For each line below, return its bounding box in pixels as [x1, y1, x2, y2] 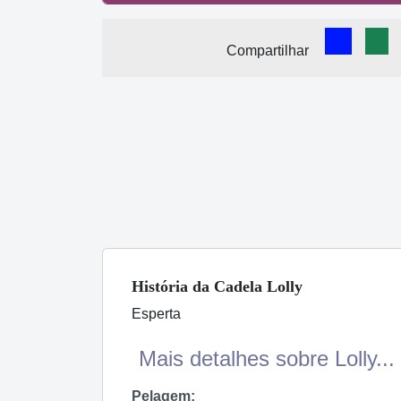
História [132, 277, 192, 296]
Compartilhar [226, 42, 309, 58]
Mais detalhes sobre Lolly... [139, 346, 395, 371]
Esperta [132, 306, 181, 322]
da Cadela [192, 277, 262, 296]
